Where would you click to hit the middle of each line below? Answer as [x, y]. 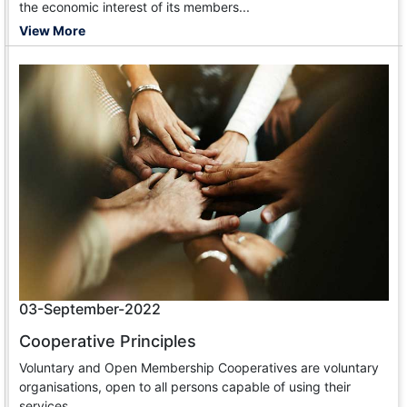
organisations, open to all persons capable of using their [185, 386]
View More [52, 30]
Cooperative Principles [108, 341]
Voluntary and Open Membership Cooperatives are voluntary [199, 367]
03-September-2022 [90, 308]
